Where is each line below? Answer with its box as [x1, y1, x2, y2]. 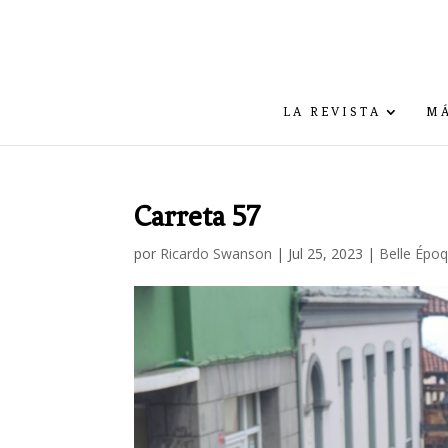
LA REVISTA [283, 105, 381, 119]
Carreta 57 [134, 200, 261, 233]
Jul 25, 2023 [288, 244, 364, 263]
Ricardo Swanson [160, 244, 273, 263]
